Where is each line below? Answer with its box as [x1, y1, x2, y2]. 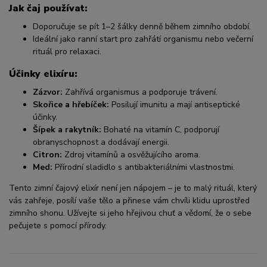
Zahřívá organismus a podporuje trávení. [63, 86, 218, 98]
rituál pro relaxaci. [33, 45, 101, 57]
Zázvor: [33, 86, 63, 98]
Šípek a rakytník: [33, 124, 101, 136]
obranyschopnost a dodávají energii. [33, 136, 169, 148]
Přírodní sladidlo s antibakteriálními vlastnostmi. [52, 162, 235, 173]
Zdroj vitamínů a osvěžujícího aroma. [62, 149, 200, 161]
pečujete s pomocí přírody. [9, 220, 107, 232]
